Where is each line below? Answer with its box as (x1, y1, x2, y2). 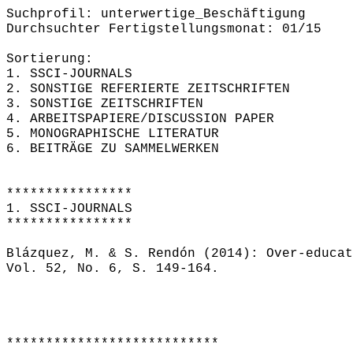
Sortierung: (6, 52, 93, 66)
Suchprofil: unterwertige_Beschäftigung (6, 7, 306, 21)
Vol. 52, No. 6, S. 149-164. (6, 262, 219, 276)
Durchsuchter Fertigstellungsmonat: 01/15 (6, 22, 321, 36)
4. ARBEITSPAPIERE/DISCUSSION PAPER (6, 112, 274, 126)
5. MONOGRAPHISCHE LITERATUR (6, 127, 219, 141)
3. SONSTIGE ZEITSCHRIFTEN (6, 97, 203, 111)
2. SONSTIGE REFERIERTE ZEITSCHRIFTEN (6, 82, 290, 96)
